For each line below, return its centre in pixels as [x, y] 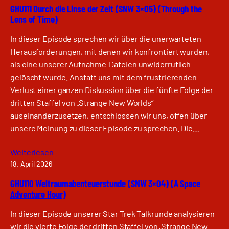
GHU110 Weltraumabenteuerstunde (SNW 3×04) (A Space [105, 183]
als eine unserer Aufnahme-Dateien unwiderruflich [101, 64]
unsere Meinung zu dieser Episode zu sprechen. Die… [105, 128]
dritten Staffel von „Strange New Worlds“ [82, 103]
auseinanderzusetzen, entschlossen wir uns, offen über [109, 116]
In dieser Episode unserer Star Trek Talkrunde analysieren [113, 214]
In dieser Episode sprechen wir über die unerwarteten [106, 39]
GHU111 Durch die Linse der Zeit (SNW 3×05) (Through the [106, 8]
